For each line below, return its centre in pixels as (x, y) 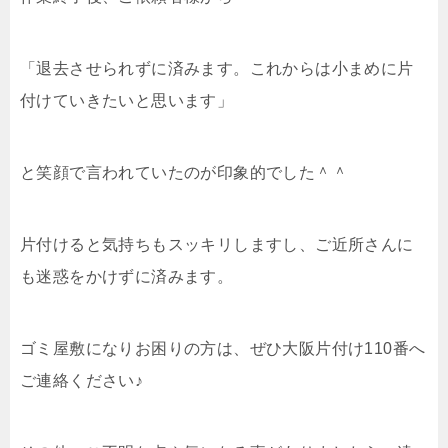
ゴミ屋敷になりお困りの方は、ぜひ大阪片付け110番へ (223, 348)
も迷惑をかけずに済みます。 (127, 276)
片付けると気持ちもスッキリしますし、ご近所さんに (217, 244)
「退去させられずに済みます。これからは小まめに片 (217, 68)
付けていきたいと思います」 (127, 100)
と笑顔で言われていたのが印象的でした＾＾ (184, 172)
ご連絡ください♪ (82, 380)
